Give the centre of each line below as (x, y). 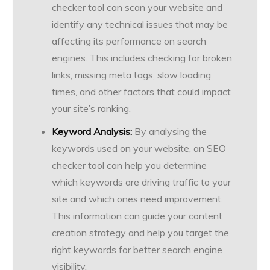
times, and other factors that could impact (142, 92)
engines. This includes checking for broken (142, 58)
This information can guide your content (137, 216)
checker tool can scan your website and (137, 8)
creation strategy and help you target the (141, 233)
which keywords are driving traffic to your (142, 182)
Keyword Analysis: (92, 132)
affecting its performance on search (129, 41)
